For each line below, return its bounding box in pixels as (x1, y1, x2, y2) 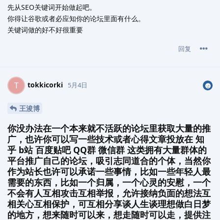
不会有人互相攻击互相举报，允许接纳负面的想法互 (7, 187, 211, 199)
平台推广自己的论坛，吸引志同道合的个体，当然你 (7, 154, 211, 166)
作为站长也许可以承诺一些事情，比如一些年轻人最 (7, 165, 211, 177)
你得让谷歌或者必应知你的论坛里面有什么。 (7, 14, 145, 24)
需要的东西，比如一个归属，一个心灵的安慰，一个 (7, 176, 211, 188)
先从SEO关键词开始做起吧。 (7, 2, 96, 12)
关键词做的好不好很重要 (7, 25, 83, 35)
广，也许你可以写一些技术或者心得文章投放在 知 (7, 133, 204, 145)
